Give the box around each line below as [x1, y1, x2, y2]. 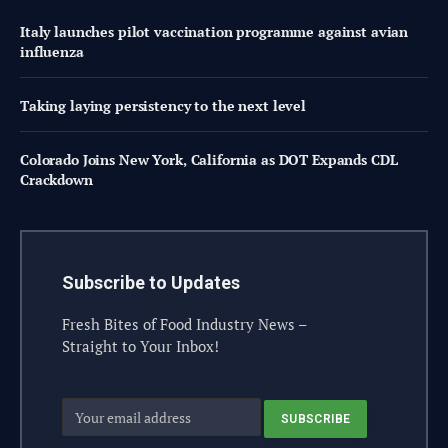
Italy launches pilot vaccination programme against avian [20, 22, 409, 42]
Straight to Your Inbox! [62, 336, 219, 357]
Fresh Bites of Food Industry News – [62, 314, 307, 335]
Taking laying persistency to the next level [20, 96, 306, 116]
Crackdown [20, 170, 93, 190]
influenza [20, 42, 84, 62]
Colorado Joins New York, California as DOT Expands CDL [20, 150, 398, 170]
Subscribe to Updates [62, 272, 240, 294]
